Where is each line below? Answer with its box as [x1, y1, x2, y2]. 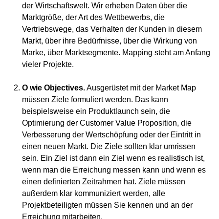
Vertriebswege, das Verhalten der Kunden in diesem [22, 24, 202, 33]
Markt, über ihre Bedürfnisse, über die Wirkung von [22, 36, 197, 45]
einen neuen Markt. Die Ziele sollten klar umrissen [22, 141, 196, 151]
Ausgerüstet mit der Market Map [85, 83, 196, 92]
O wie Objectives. [22, 83, 85, 92]
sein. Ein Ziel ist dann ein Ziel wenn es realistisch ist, [22, 153, 205, 162]
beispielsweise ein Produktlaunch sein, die [22, 106, 170, 115]
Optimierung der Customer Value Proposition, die [22, 118, 192, 127]
